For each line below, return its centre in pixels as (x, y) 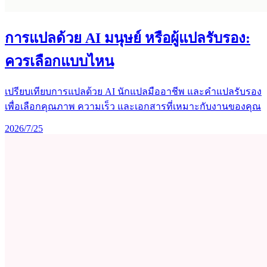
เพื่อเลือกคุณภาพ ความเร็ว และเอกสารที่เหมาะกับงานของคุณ (133, 107)
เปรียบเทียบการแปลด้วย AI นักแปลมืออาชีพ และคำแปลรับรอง (133, 92)
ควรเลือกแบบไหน (59, 61)
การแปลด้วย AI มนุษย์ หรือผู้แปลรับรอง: (128, 38)
